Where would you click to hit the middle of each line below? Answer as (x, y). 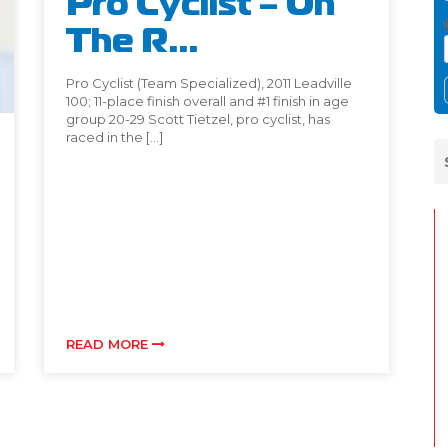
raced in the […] (114, 137)
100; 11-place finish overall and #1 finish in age (207, 101)
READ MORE (109, 344)
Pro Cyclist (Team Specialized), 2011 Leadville (209, 83)
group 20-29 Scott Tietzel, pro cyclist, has (198, 119)
